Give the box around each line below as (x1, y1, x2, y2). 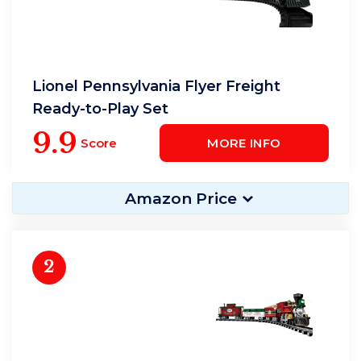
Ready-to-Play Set (32, 100, 168, 118)
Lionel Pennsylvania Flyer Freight (32, 77, 280, 95)
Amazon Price (124, 189, 237, 208)
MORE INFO (207, 135, 281, 151)
